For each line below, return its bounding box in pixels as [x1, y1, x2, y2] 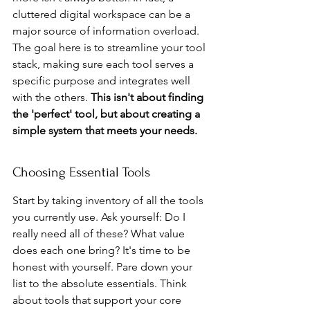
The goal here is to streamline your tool [12, 41, 208, 54]
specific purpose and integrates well [12, 74, 193, 87]
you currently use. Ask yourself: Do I [12, 210, 188, 224]
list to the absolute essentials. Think [12, 277, 190, 290]
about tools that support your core [12, 293, 184, 307]
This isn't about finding [91, 91, 206, 104]
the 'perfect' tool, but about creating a [12, 107, 203, 120]
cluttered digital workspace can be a [12, 8, 193, 21]
